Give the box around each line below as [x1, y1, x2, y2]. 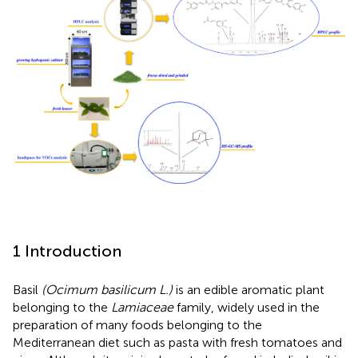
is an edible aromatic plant [173, 281, 324, 297]
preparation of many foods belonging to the [13, 316, 262, 332]
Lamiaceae [111, 299, 173, 315]
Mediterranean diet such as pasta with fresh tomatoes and [13, 334, 342, 350]
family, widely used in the [173, 299, 320, 315]
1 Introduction [13, 241, 121, 261]
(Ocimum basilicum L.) [42, 281, 173, 297]
